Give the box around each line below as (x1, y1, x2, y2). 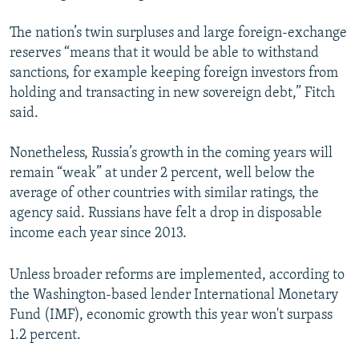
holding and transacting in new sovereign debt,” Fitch (10, 86, 335, 102)
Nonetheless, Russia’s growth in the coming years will (10, 146, 333, 162)
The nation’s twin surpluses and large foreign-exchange (10, 26, 347, 42)
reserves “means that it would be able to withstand (10, 46, 319, 62)
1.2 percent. (10, 328, 81, 344)
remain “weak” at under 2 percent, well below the (10, 166, 315, 182)
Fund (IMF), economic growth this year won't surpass (10, 308, 333, 324)
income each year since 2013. (10, 226, 187, 242)
